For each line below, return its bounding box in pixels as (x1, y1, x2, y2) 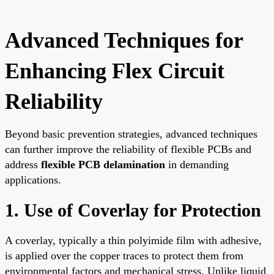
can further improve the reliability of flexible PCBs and (5, 143, 251, 155)
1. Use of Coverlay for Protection (5, 199, 261, 220)
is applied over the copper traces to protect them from (5, 249, 243, 262)
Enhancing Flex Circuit (5, 58, 224, 83)
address (5, 158, 41, 171)
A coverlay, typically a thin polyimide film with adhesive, (5, 234, 262, 246)
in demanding (165, 158, 229, 171)
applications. (5, 173, 61, 186)
